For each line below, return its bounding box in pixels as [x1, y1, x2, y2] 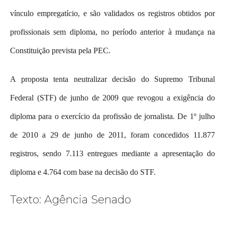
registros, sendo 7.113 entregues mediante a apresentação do [10, 149, 215, 158]
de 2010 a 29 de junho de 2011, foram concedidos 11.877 [10, 130, 215, 139]
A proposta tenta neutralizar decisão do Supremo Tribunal [10, 74, 215, 83]
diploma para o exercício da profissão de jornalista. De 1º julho [10, 111, 215, 121]
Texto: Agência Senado [10, 192, 134, 206]
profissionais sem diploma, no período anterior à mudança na [10, 27, 215, 36]
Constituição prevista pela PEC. [10, 46, 110, 55]
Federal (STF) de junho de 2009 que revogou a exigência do [10, 93, 215, 102]
